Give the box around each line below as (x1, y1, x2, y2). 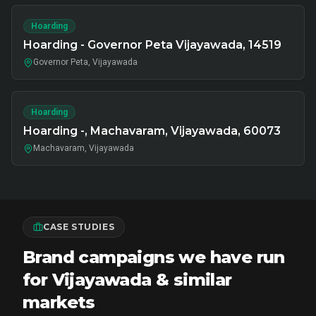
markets (23, 292, 95, 312)
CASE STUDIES (43, 221, 115, 232)
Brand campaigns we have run (23, 247, 285, 267)
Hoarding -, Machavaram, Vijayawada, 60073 (23, 124, 281, 138)
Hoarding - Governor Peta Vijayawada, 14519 (23, 38, 281, 51)
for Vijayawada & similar (23, 269, 232, 290)
